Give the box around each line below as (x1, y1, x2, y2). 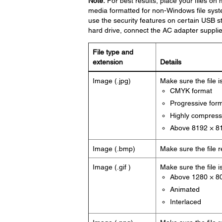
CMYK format (169, 87, 212, 95)
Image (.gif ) (92, 163, 131, 171)
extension (92, 58, 123, 66)
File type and (92, 48, 133, 56)
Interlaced (169, 198, 201, 206)
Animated (169, 185, 200, 193)
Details (160, 58, 181, 66)
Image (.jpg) (92, 77, 131, 85)
